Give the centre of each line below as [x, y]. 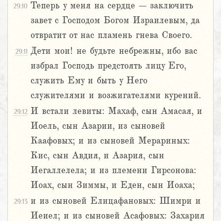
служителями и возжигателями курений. [116, 95]
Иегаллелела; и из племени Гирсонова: [113, 170]
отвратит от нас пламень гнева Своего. [111, 35]
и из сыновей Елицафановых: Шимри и [116, 201]
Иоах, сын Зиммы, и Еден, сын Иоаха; [113, 185]
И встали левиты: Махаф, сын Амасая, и [116, 111]
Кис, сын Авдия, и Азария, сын [97, 156]
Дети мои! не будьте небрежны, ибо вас [114, 51]
